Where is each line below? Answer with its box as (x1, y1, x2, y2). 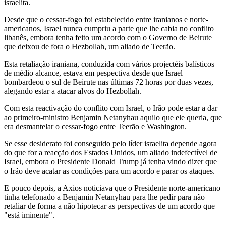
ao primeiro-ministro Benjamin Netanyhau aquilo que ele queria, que (4, 113, 222, 122)
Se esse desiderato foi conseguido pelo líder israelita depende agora (4, 139, 217, 148)
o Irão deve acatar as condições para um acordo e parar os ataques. (4, 166, 215, 176)
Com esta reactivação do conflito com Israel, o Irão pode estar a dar (4, 104, 217, 113)
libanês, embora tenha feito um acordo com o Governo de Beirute (4, 33, 212, 42)
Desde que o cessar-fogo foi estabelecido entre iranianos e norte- (4, 15, 208, 24)
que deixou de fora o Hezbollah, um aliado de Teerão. (4, 42, 175, 51)
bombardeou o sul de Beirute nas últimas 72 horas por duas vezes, (4, 78, 213, 87)
